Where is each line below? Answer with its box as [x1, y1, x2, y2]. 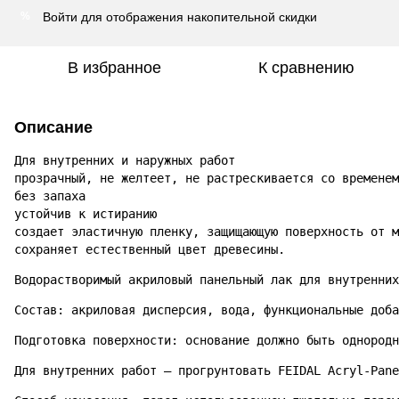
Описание [14, 118, 93, 136]
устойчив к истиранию [14, 206, 157, 221]
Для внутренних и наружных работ [14, 152, 235, 167]
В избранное [67, 58, 161, 77]
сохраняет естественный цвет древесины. [14, 241, 285, 256]
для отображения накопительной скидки [77, 9, 317, 24]
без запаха [14, 188, 85, 203]
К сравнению [258, 58, 354, 77]
